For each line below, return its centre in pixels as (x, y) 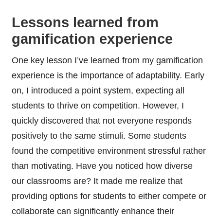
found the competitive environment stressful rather (109, 151)
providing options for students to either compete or (109, 196)
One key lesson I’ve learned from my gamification (107, 60)
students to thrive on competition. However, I (98, 105)
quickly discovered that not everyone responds (102, 120)
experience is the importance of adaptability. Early (108, 75)
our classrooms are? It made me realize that (97, 181)
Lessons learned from (85, 22)
